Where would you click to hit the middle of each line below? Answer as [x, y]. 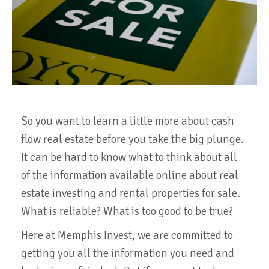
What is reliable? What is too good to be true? [127, 211]
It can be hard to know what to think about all [129, 157]
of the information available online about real [130, 175]
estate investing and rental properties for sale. [131, 193]
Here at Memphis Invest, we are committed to [127, 235]
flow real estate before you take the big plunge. [132, 139]
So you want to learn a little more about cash [128, 121]
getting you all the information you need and [128, 253]
